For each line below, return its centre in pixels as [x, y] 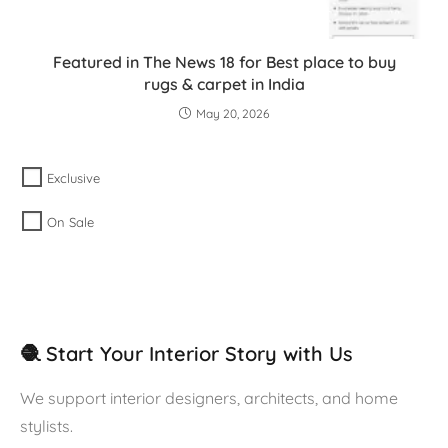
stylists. [46, 426]
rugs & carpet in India [224, 83]
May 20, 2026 [232, 113]
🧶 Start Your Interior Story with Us [186, 354]
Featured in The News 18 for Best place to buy [224, 61]
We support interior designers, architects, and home [209, 398]
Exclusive [74, 178]
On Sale [71, 222]
